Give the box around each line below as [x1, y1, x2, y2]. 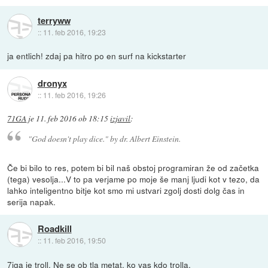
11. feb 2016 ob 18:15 [36, 113, 109, 124]
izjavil [110, 113, 131, 124]
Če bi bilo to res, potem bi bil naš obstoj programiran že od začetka [7, 161, 260, 173]
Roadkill [37, 222, 72, 236]
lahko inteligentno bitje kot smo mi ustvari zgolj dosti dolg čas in [7, 184, 245, 196]
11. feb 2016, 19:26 [42, 89, 106, 100]
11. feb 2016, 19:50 [42, 235, 106, 246]
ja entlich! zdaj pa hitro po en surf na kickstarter [7, 50, 187, 62]
